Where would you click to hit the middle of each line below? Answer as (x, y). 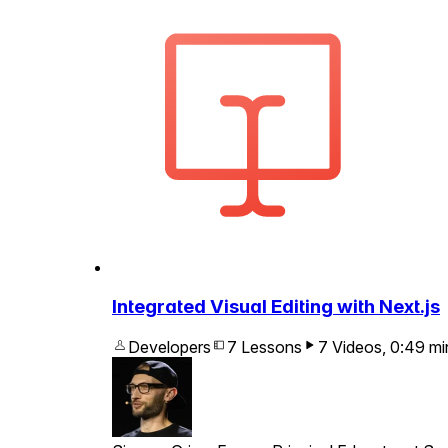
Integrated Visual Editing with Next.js (276, 307)
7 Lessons (264, 347)
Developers (169, 347)
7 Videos (350, 347)
